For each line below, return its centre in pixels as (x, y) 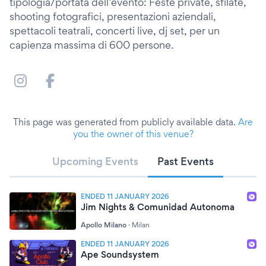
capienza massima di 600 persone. (91, 45)
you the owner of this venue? (133, 134)
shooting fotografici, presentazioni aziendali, (113, 16)
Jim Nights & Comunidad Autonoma (158, 207)
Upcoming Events (95, 161)
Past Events (186, 161)
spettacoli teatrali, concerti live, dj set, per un (115, 31)
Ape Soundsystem (120, 254)
